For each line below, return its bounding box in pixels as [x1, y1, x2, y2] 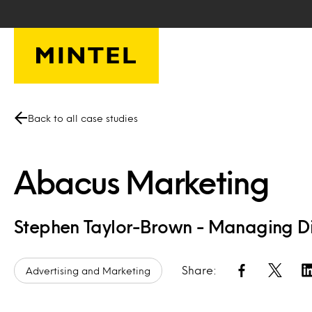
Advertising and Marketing [26, 267, 150, 274]
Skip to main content [17, 15, 123, 24]
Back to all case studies [28, 114, 138, 122]
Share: [182, 265, 217, 274]
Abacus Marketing [14, 169, 269, 194]
